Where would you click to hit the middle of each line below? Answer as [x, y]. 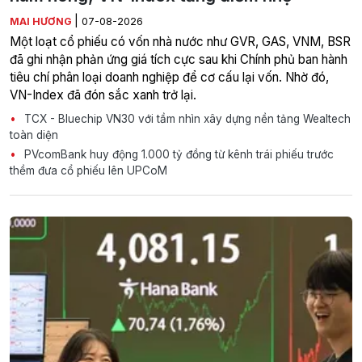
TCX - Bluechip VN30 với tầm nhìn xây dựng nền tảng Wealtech [186, 118]
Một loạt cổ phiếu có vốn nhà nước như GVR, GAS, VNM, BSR [180, 41]
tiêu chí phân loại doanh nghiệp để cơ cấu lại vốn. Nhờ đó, [169, 77]
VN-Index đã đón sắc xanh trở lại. [103, 95]
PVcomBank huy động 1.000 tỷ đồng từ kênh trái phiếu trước [177, 154]
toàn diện [34, 135]
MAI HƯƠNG [42, 21]
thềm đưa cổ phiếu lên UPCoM [88, 170]
